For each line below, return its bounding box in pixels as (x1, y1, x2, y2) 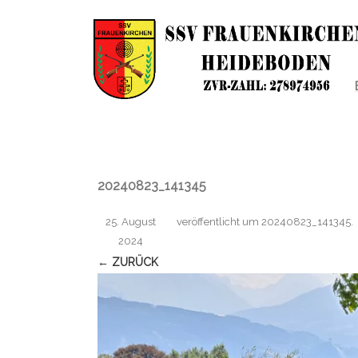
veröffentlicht (177, 216, 242, 228)
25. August (105, 216, 156, 228)
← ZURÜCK (97, 256, 158, 268)
